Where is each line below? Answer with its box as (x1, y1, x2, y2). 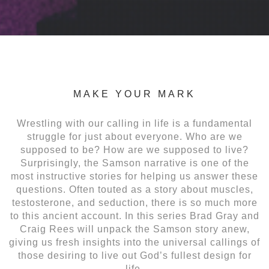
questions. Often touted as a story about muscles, (16, 184, 253, 195)
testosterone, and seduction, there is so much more (11, 198, 258, 208)
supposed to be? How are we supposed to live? (20, 145, 249, 156)
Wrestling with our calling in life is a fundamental (17, 118, 252, 129)
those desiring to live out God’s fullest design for (17, 250, 252, 261)
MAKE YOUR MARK (73, 89, 196, 100)
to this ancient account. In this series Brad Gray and (10, 211, 259, 222)
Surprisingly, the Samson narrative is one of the (20, 158, 249, 169)
